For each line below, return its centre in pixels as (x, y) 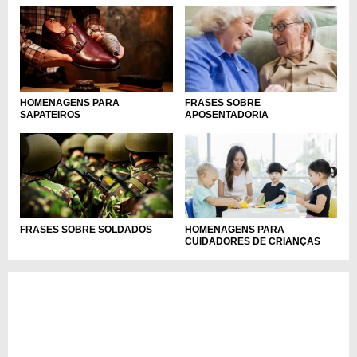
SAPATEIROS (50, 114)
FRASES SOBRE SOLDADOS (86, 230)
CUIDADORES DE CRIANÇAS (252, 242)
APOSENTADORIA (226, 114)
